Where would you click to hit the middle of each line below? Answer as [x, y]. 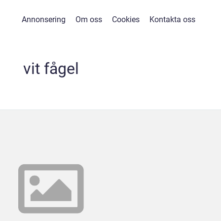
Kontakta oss [172, 19]
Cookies [126, 19]
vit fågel [51, 69]
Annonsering [44, 19]
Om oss [89, 19]
